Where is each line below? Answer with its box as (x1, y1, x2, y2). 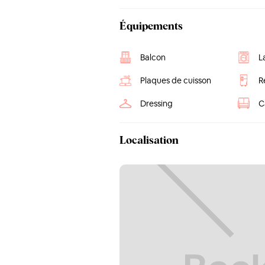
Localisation (119, 135, 179, 146)
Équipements (119, 21, 183, 32)
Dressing (140, 98, 173, 109)
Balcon (140, 52, 166, 63)
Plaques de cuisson (140, 75, 211, 86)
